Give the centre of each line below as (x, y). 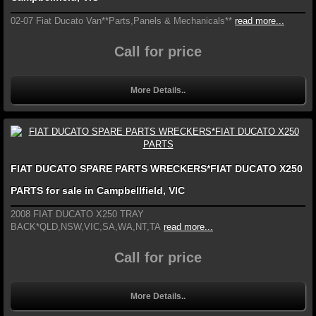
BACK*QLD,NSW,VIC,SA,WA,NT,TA (86, 227)
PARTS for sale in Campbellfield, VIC (98, 191)
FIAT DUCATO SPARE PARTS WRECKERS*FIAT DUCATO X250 (157, 169)
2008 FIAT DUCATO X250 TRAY (77, 214)
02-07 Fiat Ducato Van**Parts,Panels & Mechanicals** (121, 21)
